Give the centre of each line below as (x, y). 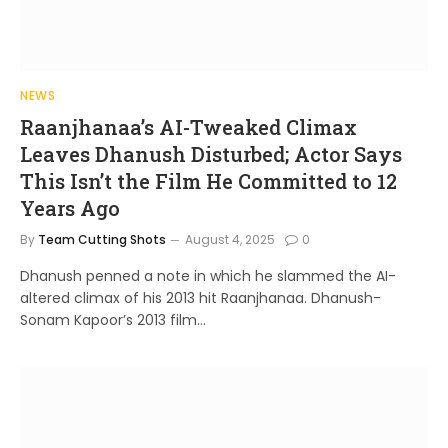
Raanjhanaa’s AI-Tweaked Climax (188, 127)
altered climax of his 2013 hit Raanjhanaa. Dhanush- (200, 298)
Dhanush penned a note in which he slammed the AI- (208, 276)
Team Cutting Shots (102, 239)
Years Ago (70, 208)
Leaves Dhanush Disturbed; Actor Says (211, 154)
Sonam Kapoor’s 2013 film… (113, 320)
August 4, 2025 (230, 239)
